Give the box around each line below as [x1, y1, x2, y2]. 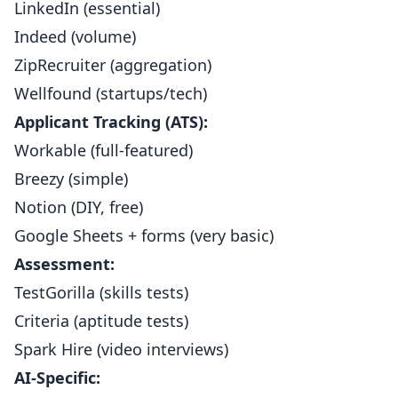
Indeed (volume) [14, 26, 136, 47]
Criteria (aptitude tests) [14, 310, 188, 331]
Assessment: [14, 253, 115, 275]
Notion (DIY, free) [14, 196, 143, 218]
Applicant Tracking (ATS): [14, 111, 208, 132]
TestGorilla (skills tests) [14, 282, 188, 303]
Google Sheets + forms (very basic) [14, 225, 274, 246]
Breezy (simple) [14, 168, 128, 189]
